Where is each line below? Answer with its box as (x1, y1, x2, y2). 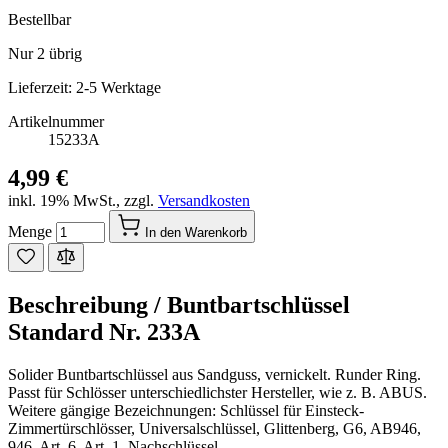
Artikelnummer (8, 112, 104, 130)
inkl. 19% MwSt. (8, 191, 116, 209)
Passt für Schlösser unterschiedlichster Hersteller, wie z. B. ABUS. (8, 383, 427, 401)
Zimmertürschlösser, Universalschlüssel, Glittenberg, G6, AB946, (8, 419, 421, 437)
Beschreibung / (8, 291, 167, 318)
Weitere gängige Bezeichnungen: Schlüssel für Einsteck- (8, 401, 364, 419)
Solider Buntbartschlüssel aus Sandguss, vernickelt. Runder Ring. (8, 365, 421, 383)
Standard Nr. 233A (8, 318, 200, 345)
